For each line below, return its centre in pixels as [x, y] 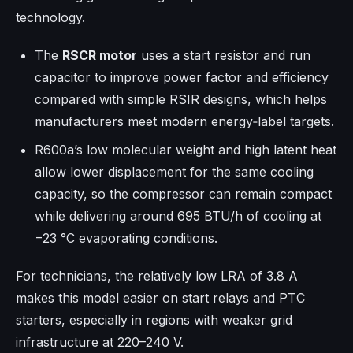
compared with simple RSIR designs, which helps [181, 100]
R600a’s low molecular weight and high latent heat [186, 150]
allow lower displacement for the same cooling [174, 172]
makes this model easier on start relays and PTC [160, 298]
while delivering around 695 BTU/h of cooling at [178, 216]
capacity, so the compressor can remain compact [183, 194]
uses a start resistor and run [224, 56]
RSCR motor [100, 56]
